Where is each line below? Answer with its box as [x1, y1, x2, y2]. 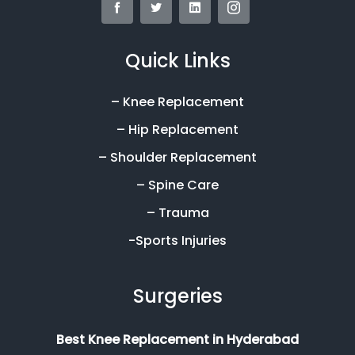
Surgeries [132, 282, 223, 309]
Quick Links [124, 47, 231, 74]
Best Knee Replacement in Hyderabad [56, 330, 299, 349]
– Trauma [146, 203, 209, 222]
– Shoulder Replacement [98, 147, 257, 166]
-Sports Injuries [128, 231, 227, 250]
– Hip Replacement [116, 120, 239, 139]
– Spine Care [136, 175, 219, 194]
